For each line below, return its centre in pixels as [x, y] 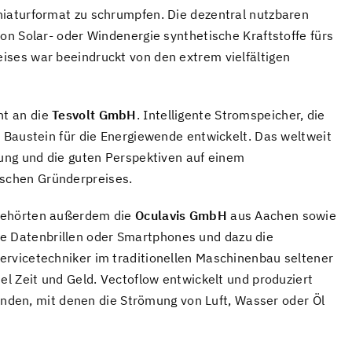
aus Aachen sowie [282, 216]
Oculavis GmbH [181, 216]
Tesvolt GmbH [94, 115]
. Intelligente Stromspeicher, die [231, 115]
